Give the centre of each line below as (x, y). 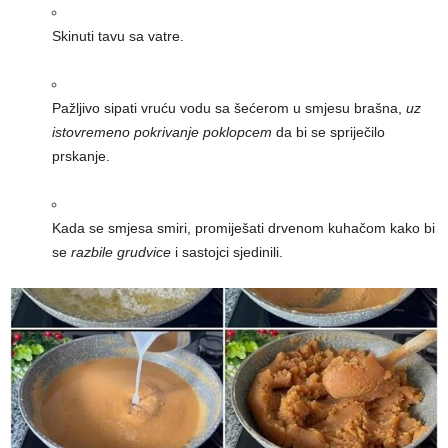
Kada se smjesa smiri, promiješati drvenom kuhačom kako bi (243, 228)
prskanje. (81, 156)
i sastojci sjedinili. (227, 252)
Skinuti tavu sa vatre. (118, 36)
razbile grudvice (121, 252)
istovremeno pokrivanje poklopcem (162, 132)
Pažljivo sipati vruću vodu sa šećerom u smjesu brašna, (229, 108)
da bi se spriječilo (328, 132)
